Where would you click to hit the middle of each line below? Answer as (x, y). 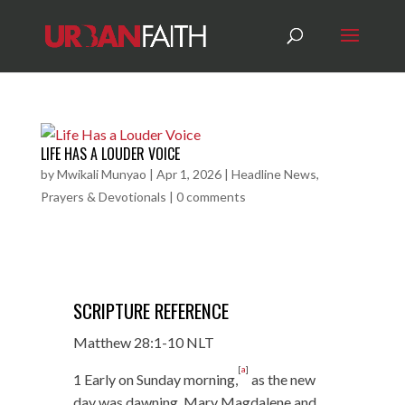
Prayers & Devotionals (103, 197)
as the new (282, 379)
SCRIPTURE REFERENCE (151, 311)
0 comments (211, 197)
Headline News (273, 174)
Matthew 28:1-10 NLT (143, 342)
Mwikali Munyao (101, 174)
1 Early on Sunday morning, (155, 379)
